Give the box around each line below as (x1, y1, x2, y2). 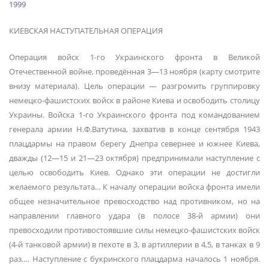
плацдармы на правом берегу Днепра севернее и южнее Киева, (9, 138, 260, 149)
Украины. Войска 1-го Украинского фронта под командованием (9, 109, 260, 120)
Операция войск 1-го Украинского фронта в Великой (9, 51, 260, 62)
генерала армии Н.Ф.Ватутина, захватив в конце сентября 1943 (9, 123, 260, 134)
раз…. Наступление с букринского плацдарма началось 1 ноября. (9, 253, 260, 264)
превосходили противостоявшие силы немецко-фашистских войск (9, 224, 260, 235)
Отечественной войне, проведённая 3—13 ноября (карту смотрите (9, 65, 260, 77)
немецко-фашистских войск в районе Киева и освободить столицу (9, 94, 260, 106)
